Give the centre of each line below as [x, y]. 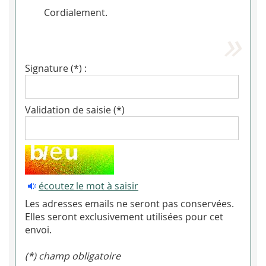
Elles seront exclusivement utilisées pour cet [124, 217]
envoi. [38, 230]
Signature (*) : [56, 69]
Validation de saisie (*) [75, 110]
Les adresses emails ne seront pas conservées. [129, 204]
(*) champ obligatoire [73, 256]
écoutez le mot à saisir [88, 186]
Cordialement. [76, 13]
